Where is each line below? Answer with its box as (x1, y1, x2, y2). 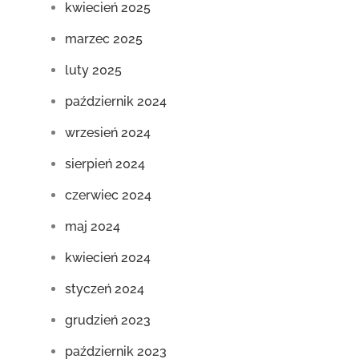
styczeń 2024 (65, 281, 145, 296)
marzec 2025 (65, 31, 143, 46)
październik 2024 (65, 94, 167, 109)
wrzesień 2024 (65, 125, 151, 140)
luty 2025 (65, 63, 123, 78)
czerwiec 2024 (65, 188, 152, 203)
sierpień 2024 (65, 156, 146, 171)
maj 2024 (65, 219, 121, 234)
